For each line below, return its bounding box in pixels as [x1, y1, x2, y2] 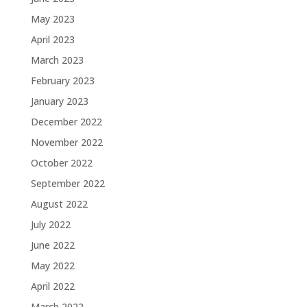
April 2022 [30, 280, 75, 293]
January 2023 [30, 95, 88, 108]
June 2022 [30, 238, 75, 251]
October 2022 [30, 156, 93, 169]
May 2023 [30, 12, 75, 25]
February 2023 [30, 74, 95, 87]
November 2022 [30, 136, 103, 149]
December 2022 [30, 115, 102, 128]
